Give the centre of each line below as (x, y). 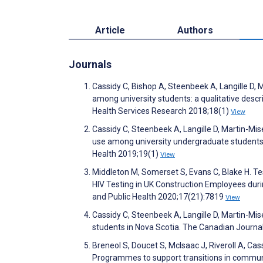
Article (110, 30)
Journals (90, 64)
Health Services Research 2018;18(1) (161, 111)
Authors (195, 30)
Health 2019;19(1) (126, 154)
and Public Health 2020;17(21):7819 (159, 196)
